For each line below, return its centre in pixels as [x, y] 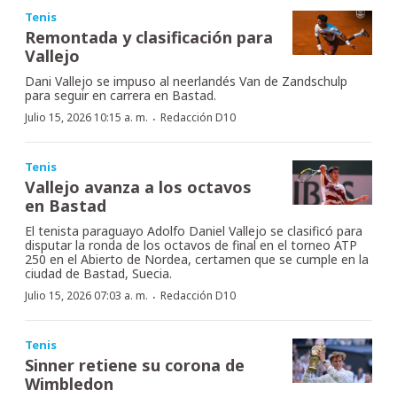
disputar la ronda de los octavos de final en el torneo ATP [191, 245]
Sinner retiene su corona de [135, 365]
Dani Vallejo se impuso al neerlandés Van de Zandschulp [186, 81]
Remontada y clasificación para [149, 37]
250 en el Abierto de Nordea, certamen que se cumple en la [197, 259]
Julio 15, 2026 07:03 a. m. [86, 295]
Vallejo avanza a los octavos [138, 187]
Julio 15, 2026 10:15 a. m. [86, 117]
